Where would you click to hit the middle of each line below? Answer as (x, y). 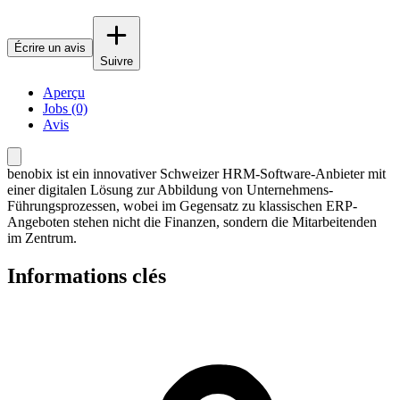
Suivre (117, 61)
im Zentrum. (42, 237)
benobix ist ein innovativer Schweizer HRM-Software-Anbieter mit (196, 173)
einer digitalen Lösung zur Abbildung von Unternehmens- (170, 189)
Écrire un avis (50, 47)
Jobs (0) (65, 108)
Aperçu (64, 92)
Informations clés (87, 275)
